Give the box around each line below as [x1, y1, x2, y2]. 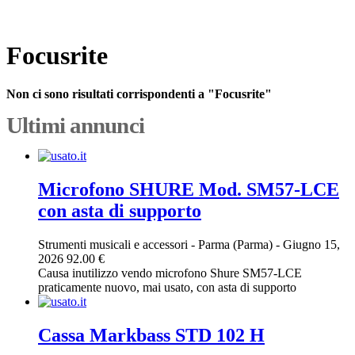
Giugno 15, [280, 238, 340, 252]
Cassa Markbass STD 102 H [38, 325, 265, 346]
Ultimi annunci [6, 113, 144, 139]
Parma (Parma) [198, 238, 276, 252]
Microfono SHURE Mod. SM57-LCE [38, 179, 339, 200]
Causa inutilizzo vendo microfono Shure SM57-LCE [38, 266, 302, 281]
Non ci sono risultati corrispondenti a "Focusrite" [6, 87, 272, 101]
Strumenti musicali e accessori [38, 238, 188, 252]
